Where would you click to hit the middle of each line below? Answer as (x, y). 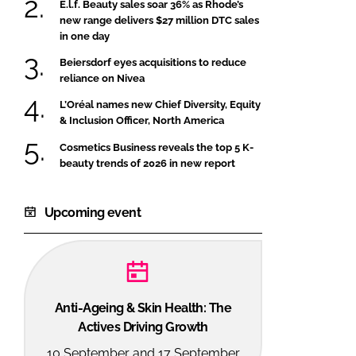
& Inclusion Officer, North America (142, 121)
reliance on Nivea (102, 78)
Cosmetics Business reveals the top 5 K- (157, 147)
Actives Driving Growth (143, 327)
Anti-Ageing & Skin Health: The (143, 308)
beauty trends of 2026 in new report (147, 163)
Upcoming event (93, 212)
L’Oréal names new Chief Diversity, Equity (160, 105)
